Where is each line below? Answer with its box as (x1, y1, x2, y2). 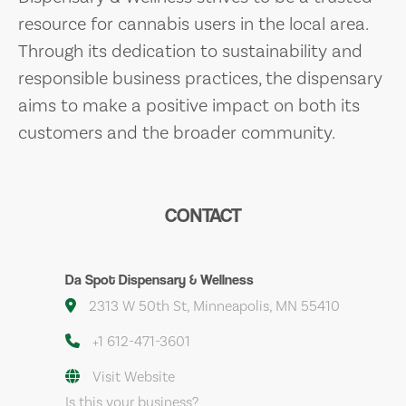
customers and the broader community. (18, 121, 335, 143)
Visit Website (92, 368, 175, 385)
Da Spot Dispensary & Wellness (65, 271, 254, 288)
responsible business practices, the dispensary (18, 67, 382, 89)
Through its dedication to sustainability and (18, 40, 362, 62)
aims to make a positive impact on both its (18, 94, 360, 116)
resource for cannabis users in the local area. (18, 13, 368, 34)
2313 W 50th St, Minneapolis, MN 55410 (85, 297, 340, 314)
